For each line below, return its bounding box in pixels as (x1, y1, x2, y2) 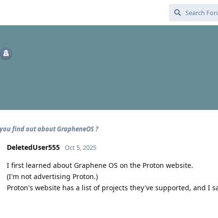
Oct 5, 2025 (65, 143, 96, 152)
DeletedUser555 (7, 143, 60, 152)
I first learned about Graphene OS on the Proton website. (7, 161, 193, 170)
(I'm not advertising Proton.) (7, 172, 98, 181)
